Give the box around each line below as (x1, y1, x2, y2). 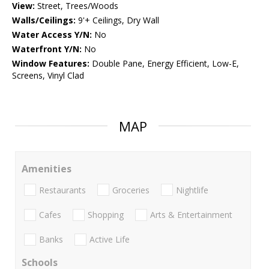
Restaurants (39, 184, 86, 196)
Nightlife (176, 184, 208, 196)
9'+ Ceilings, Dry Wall (76, 14, 159, 26)
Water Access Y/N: (12, 29, 92, 41)
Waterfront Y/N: (12, 43, 82, 55)
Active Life (89, 234, 130, 246)
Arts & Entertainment (150, 208, 232, 220)
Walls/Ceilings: (12, 14, 76, 26)
